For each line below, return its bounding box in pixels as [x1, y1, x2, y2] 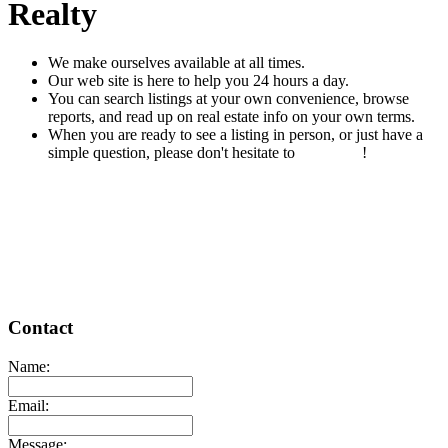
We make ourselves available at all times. [48, 54, 305, 72]
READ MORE [8, 212, 104, 230]
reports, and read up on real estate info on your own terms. [48, 108, 419, 126]
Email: [8, 396, 49, 414]
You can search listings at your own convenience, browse [48, 90, 409, 108]
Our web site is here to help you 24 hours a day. [48, 72, 353, 90]
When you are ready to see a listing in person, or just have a [48, 126, 423, 144]
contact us [299, 144, 362, 162]
